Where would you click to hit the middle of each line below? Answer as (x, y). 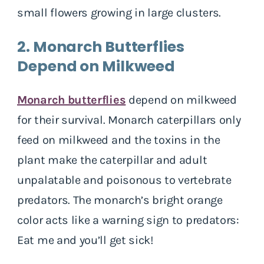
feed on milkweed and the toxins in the (119, 140)
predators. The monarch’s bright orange (120, 200)
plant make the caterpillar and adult (112, 160)
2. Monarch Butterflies (101, 47)
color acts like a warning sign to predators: (128, 220)
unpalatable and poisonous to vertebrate (124, 180)
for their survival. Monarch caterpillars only (129, 120)
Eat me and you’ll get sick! (85, 240)
